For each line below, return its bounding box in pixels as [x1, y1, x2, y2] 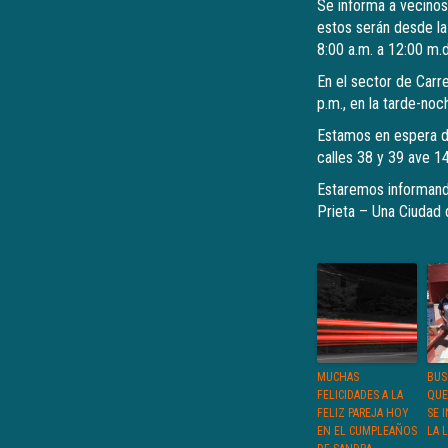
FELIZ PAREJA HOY [317, 406, 409, 420]
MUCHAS [317, 370, 359, 384]
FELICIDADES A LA [317, 388, 403, 402]
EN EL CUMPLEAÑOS [317, 424, 417, 438]
